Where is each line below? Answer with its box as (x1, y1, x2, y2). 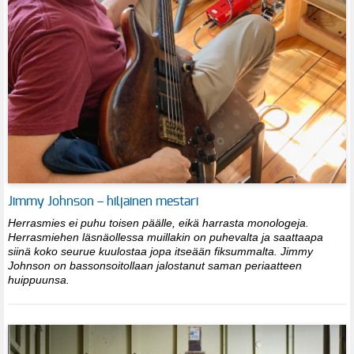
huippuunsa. (8, 273, 76, 286)
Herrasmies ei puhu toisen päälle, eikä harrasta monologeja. (8, 216, 309, 229)
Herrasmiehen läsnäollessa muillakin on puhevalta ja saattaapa (8, 230, 323, 243)
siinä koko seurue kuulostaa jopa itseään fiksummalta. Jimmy (8, 244, 313, 258)
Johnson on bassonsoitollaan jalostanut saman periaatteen (8, 258, 302, 272)
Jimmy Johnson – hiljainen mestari (8, 194, 198, 208)
